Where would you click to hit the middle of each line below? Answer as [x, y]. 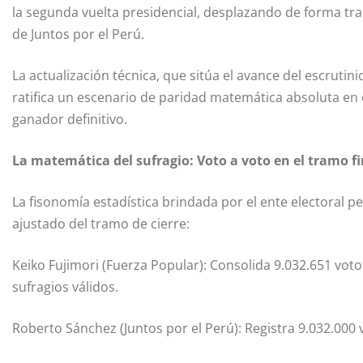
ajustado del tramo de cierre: [101, 224]
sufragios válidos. [65, 287]
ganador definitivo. [70, 120]
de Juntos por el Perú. [78, 34]
